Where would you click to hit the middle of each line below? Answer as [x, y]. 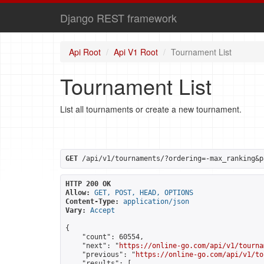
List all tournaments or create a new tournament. [151, 109]
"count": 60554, [105, 237]
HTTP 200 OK [88, 184]
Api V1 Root [136, 52]
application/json [156, 202]
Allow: [78, 193]
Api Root [85, 52]
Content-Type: [92, 202]
